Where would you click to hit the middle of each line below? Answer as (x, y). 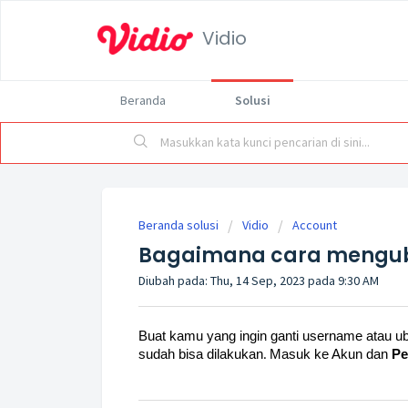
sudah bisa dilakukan (201, 354)
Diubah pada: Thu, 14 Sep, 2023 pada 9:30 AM (259, 280)
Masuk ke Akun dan (331, 354)
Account (315, 225)
